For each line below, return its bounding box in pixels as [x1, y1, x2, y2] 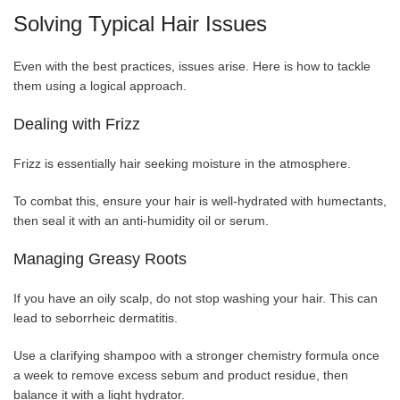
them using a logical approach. [13, 78, 187, 93]
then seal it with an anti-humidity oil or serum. [13, 212, 269, 228]
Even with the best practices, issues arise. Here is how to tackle [13, 58, 371, 73]
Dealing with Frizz [13, 114, 140, 133]
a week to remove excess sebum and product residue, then [13, 367, 348, 382]
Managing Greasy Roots [13, 249, 187, 268]
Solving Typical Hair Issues [13, 11, 267, 36]
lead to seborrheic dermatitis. [13, 310, 178, 325]
